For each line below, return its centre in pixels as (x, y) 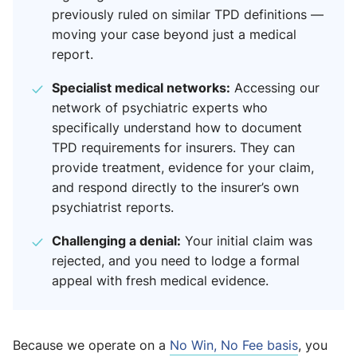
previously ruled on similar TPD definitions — (188, 15)
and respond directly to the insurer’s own (175, 188)
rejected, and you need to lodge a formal (176, 261)
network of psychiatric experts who (160, 108)
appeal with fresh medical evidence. (160, 281)
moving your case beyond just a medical (174, 35)
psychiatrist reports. (113, 208)
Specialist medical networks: (141, 88)
